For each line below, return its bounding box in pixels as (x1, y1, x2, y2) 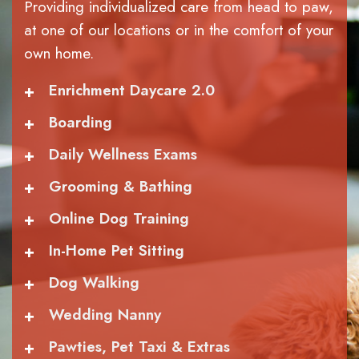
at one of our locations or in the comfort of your (24, 18, 333, 41)
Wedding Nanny (49, 303, 161, 325)
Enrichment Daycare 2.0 (49, 79, 215, 101)
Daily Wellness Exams (49, 143, 197, 165)
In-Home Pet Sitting (49, 239, 184, 261)
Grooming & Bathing (49, 175, 192, 197)
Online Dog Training (49, 207, 189, 229)
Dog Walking (49, 271, 139, 293)
